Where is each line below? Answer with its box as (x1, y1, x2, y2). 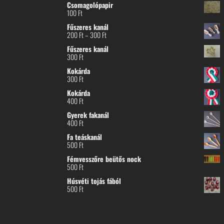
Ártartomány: (106, 29, 137, 40)
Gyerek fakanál (67, 109, 109, 120)
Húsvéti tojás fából (67, 175, 121, 186)
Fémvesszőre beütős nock (67, 153, 141, 164)
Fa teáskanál (67, 131, 102, 142)
